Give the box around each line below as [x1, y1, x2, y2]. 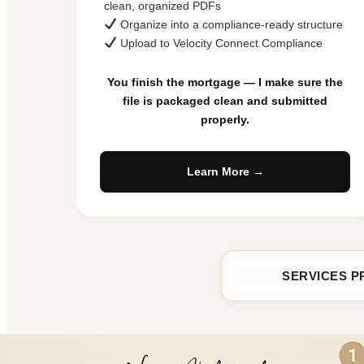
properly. [201, 112, 249, 126]
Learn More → [186, 164, 264, 178]
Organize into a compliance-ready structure [116, 17, 343, 31]
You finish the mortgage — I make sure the [107, 75, 343, 89]
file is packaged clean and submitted [123, 93, 327, 107]
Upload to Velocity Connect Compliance [116, 36, 323, 50]
